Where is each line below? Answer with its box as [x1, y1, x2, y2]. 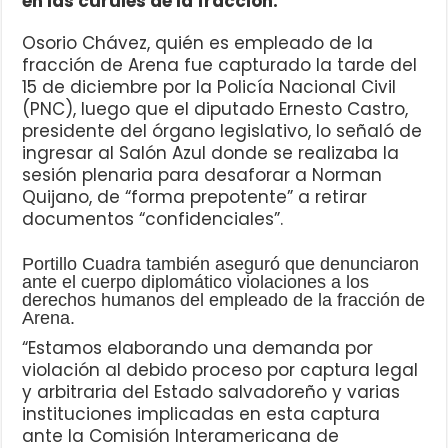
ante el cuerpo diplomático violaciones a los [22, 272, 370, 293]
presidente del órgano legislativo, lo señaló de [22, 119, 423, 144]
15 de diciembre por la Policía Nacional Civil [22, 75, 397, 100]
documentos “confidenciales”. [22, 207, 284, 232]
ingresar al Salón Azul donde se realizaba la [22, 141, 400, 166]
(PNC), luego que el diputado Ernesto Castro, [22, 97, 409, 122]
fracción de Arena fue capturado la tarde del [22, 53, 418, 78]
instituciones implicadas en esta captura [22, 402, 381, 427]
